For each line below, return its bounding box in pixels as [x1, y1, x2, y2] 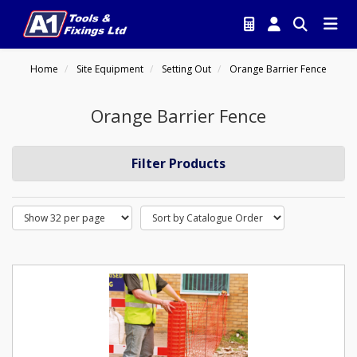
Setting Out [162, 62, 211, 76]
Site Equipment [76, 62, 143, 76]
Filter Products [131, 155, 226, 172]
